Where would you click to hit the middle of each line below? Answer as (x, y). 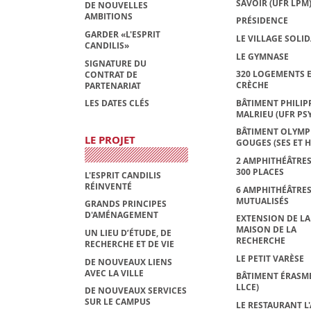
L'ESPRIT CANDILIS (123, 175)
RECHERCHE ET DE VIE (129, 244)
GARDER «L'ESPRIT (123, 35)
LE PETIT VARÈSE (270, 258)
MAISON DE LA (266, 230)
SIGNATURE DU (116, 63)
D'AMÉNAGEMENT (121, 215)
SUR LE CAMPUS (118, 302)
